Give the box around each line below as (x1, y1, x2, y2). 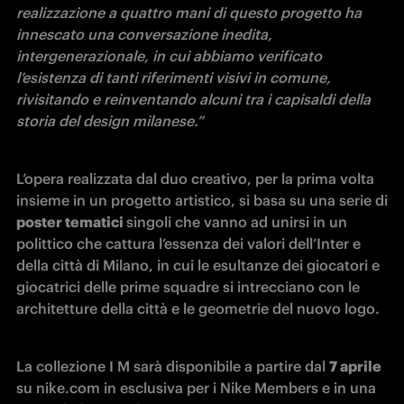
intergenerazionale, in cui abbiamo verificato (16, 47, 322, 65)
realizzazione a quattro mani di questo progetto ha (16, 4, 362, 22)
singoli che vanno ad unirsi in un (126, 213, 347, 231)
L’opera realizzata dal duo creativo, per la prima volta (16, 170, 374, 188)
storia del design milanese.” (16, 112, 204, 130)
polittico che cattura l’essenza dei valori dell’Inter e (16, 234, 361, 252)
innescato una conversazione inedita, (16, 25, 272, 43)
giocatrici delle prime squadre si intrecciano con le (16, 278, 360, 296)
